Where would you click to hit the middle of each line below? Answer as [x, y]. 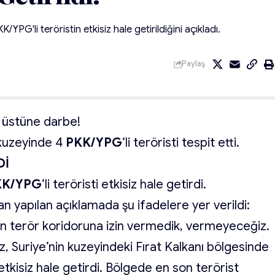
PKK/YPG [94, 143]
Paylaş [193, 64]
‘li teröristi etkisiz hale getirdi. [124, 184]
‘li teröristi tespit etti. [181, 143]
